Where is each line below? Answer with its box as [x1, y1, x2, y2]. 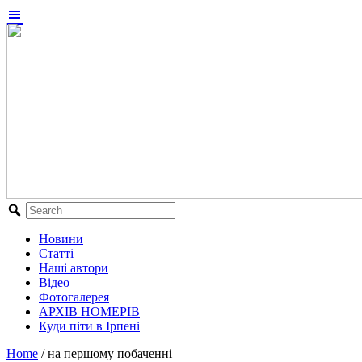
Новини [39, 232, 83, 246]
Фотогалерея [39, 290, 109, 304]
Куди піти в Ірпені [39, 319, 140, 333]
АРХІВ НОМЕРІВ [39, 305, 140, 318]
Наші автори [39, 261, 108, 275]
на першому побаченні [48, 347, 172, 360]
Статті [39, 246, 74, 260]
